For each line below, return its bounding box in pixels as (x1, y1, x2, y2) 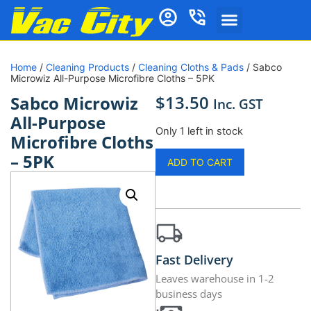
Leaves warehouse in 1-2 (155, 271, 274, 286)
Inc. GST (213, 94, 263, 114)
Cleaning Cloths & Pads (138, 61, 244, 74)
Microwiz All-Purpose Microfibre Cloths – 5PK (10, 72, 215, 85)
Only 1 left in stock (155, 124, 243, 137)
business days (155, 287, 222, 301)
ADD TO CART (167, 156, 233, 169)
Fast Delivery (155, 251, 233, 269)
